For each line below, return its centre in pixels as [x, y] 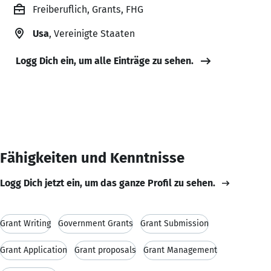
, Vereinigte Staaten [92, 33]
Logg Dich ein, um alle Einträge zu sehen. [105, 60]
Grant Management [180, 250]
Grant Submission [175, 223]
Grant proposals [105, 250]
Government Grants [96, 223]
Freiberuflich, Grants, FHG [88, 9]
